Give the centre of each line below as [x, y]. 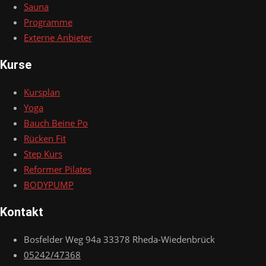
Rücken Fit [45, 139]
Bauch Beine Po [56, 123]
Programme [48, 22]
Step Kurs [43, 154]
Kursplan [42, 92]
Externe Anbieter [58, 38]
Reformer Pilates [58, 170]
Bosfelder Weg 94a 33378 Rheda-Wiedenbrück [119, 240]
